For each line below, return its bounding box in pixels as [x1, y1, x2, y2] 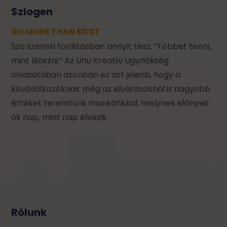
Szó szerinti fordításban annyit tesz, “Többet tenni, [11, 40, 211, 52]
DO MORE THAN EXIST [11, 25, 100, 37]
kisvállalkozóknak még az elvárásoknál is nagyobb [11, 83, 211, 95]
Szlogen [11, 4, 53, 19]
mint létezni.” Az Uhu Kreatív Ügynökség [11, 54, 169, 66]
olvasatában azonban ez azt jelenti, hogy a [11, 68, 181, 81]
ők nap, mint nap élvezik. [11, 111, 109, 123]
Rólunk [11, 205, 47, 219]
